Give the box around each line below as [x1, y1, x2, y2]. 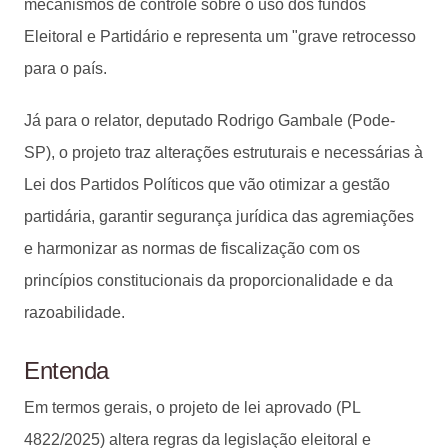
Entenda [24, 356, 109, 384]
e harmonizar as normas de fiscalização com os [24, 239, 360, 257]
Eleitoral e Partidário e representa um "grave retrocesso [24, 27, 416, 45]
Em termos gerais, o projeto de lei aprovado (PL [24, 398, 360, 416]
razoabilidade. [24, 303, 125, 321]
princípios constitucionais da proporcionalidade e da [24, 271, 393, 289]
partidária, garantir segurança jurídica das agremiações [24, 207, 414, 225]
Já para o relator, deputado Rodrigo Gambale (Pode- [24, 111, 395, 129]
